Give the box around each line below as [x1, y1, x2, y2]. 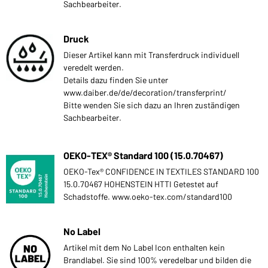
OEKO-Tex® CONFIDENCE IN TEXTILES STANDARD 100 [63, 166, 259, 176]
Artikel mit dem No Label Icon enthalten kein [63, 242, 225, 252]
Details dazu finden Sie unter [63, 74, 168, 85]
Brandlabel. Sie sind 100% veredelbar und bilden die [63, 254, 251, 265]
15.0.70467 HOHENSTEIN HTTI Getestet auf [63, 178, 218, 189]
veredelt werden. [63, 62, 124, 72]
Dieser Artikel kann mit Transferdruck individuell [63, 49, 239, 60]
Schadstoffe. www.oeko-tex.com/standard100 [63, 191, 232, 202]
